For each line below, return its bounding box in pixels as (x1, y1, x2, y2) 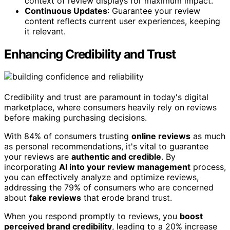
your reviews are (4, 151, 71, 162)
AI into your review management (59, 162, 190, 172)
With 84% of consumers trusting (4, 131, 131, 142)
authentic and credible (71, 151, 161, 162)
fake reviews (29, 193, 81, 203)
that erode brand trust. (81, 193, 172, 203)
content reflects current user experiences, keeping (25, 15, 220, 26)
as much (190, 131, 225, 142)
